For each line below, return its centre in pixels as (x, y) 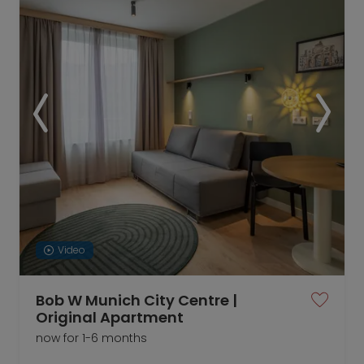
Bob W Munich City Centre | (136, 300)
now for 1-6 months (91, 338)
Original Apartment (110, 317)
